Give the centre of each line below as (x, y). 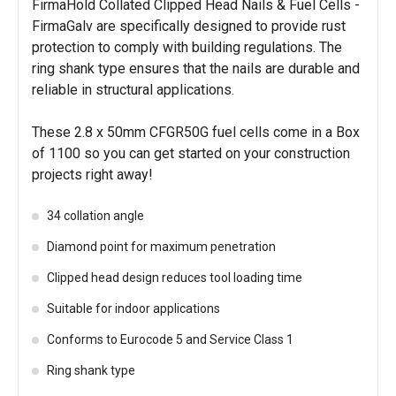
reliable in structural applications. (133, 90)
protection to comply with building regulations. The (187, 47)
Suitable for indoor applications (133, 308)
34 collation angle (95, 216)
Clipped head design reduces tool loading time (175, 278)
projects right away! (92, 175)
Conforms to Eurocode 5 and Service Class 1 (170, 339)
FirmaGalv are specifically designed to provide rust (189, 26)
